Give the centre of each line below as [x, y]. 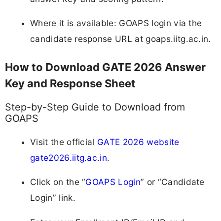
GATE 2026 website [138, 142]
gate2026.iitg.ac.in [69, 158]
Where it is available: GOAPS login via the [116, 23]
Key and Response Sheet [70, 84]
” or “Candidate [173, 182]
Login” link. [53, 198]
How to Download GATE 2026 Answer [105, 67]
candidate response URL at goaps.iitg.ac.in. [121, 38]
